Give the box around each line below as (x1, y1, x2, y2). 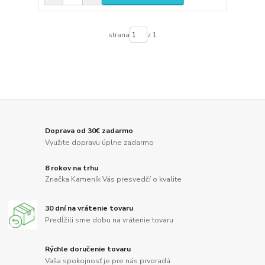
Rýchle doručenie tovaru (45, 244, 131, 254)
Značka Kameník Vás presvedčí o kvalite (45, 174, 182, 185)
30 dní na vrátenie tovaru (45, 203, 134, 214)
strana (108, 30, 130, 40)
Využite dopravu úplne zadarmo (45, 137, 154, 147)
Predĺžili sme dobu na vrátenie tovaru (45, 215, 174, 225)
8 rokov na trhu (45, 163, 99, 173)
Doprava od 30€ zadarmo (45, 125, 134, 135)
